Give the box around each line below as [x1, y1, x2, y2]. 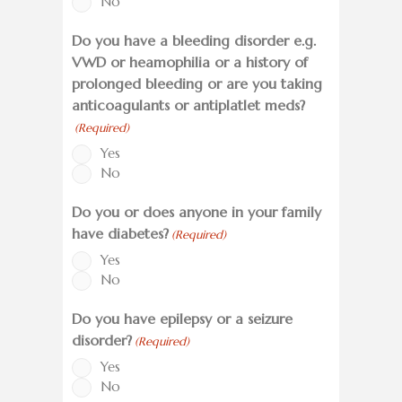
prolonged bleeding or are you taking [72, 74, 322, 93]
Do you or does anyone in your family [72, 203, 321, 222]
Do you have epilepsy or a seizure [72, 310, 293, 328]
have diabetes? [72, 224, 169, 243]
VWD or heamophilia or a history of [72, 53, 308, 72]
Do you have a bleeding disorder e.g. [72, 31, 316, 50]
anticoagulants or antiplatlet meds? [72, 96, 305, 115]
